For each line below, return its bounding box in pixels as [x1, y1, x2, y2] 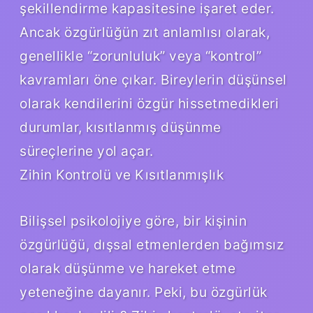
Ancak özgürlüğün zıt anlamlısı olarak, [20, 23, 270, 41]
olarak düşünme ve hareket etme [20, 259, 235, 277]
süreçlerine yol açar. [20, 142, 154, 159]
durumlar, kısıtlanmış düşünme [20, 118, 221, 136]
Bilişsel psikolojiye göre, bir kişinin [20, 212, 247, 229]
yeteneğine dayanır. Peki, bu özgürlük [20, 283, 268, 300]
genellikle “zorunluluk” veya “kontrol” [20, 47, 261, 64]
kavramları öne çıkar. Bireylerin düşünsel [20, 71, 287, 88]
